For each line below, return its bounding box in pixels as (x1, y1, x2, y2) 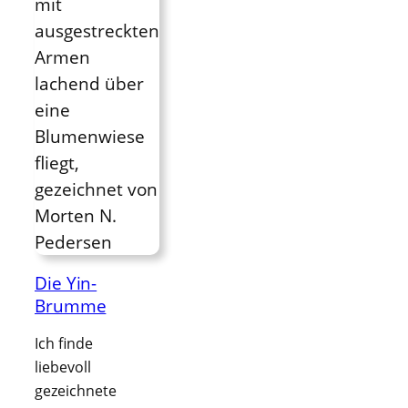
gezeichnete (35, 381, 117, 401)
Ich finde (35, 333, 93, 353)
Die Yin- (35, 271, 97, 294)
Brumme (35, 294, 107, 317)
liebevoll (35, 357, 91, 377)
